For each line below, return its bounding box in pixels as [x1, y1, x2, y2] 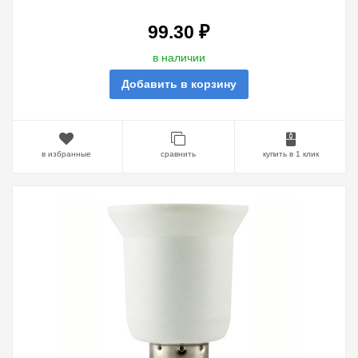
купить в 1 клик [262, 149, 319, 158]
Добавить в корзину [121, 78, 237, 90]
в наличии [152, 51, 205, 64]
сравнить [161, 149, 197, 158]
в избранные [42, 149, 92, 158]
